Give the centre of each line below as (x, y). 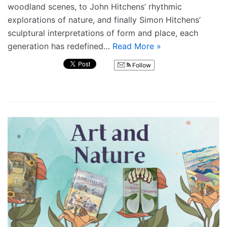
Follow (141, 65)
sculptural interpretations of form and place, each (103, 33)
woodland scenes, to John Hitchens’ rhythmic (95, 7)
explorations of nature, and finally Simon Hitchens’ (104, 20)
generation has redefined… (60, 46)
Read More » (137, 46)
